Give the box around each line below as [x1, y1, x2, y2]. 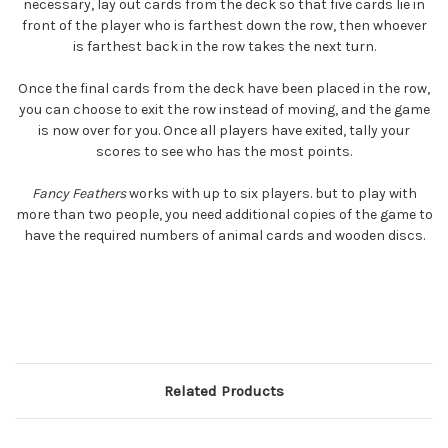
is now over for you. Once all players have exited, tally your [38, 122, 410, 140]
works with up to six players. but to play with [125, 185, 417, 203]
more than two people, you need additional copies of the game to [15, 206, 433, 224]
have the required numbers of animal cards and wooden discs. [23, 227, 425, 245]
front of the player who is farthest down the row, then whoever [21, 17, 427, 35]
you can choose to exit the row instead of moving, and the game [18, 101, 430, 119]
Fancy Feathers [31, 185, 126, 203]
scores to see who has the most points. [96, 143, 352, 161]
